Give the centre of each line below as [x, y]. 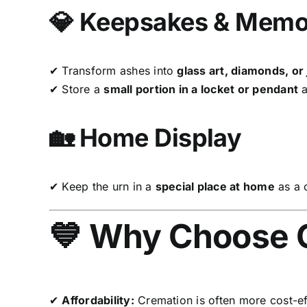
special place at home [215, 186]
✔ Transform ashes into [113, 70]
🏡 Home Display [145, 137]
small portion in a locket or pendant [201, 89]
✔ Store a [76, 89]
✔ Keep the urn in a [102, 186]
